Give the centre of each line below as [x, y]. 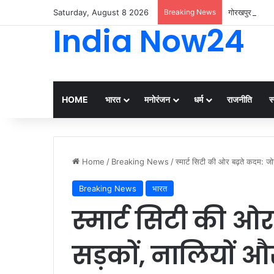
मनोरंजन [157, 99]
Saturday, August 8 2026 [101, 12]
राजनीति [239, 99]
